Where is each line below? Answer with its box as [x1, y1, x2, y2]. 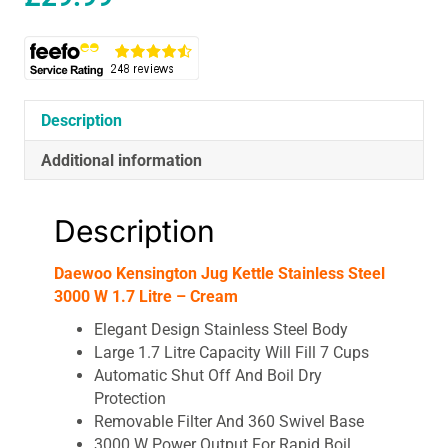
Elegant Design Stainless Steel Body [94, 320, 348, 340]
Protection [94, 389, 166, 409]
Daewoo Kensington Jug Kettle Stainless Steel [54, 264, 385, 284]
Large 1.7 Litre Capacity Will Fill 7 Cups [94, 343, 369, 363]
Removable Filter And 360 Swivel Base [94, 412, 364, 432]
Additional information [41, 151, 202, 171]
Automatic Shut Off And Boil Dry [94, 366, 322, 386]
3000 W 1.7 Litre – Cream [54, 287, 238, 307]
